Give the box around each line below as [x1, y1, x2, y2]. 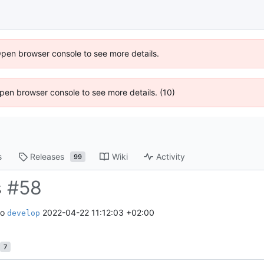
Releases [30, 151, 65, 162]
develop [6, 209, 40, 218]
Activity [156, 151, 186, 162]
